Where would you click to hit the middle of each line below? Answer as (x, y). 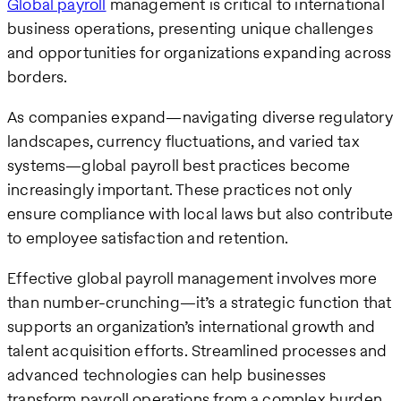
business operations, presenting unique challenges (190, 28)
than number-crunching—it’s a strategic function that (200, 302)
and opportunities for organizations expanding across (200, 52)
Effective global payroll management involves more (192, 277)
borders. (38, 76)
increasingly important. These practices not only (180, 189)
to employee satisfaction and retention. (148, 237)
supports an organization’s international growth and (192, 326)
